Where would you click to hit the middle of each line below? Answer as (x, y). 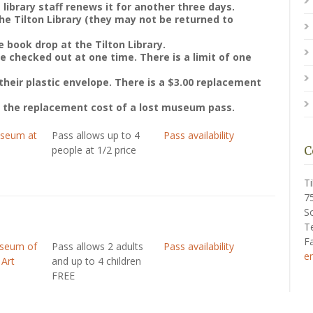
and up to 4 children (96, 261)
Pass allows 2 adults (97, 246)
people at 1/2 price (94, 150)
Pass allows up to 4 (95, 135)
